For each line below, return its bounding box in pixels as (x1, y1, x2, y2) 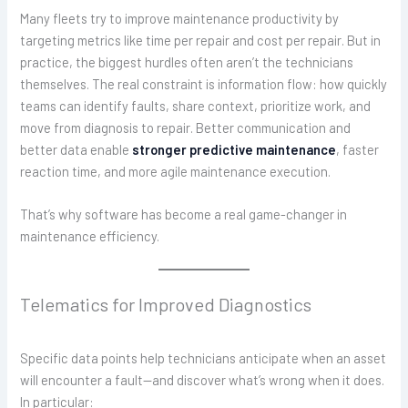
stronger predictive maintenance (132, 140, 337, 158)
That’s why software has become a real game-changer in (20, 206, 348, 223)
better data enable (20, 140, 133, 158)
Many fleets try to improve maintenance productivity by (20, 9, 340, 26)
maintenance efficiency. (20, 228, 160, 245)
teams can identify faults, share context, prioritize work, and (20, 97, 372, 114)
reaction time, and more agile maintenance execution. (20, 162, 331, 179)
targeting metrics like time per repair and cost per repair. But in (20, 31, 382, 48)
